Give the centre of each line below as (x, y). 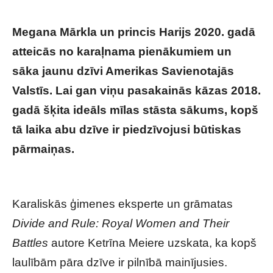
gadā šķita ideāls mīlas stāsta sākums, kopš (135, 110)
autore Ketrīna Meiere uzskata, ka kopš (152, 243)
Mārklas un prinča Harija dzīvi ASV (102, 168)
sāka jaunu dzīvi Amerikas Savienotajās (123, 71)
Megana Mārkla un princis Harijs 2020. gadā (134, 32)
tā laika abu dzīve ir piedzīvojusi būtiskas (127, 129)
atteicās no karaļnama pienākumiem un (122, 51)
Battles (30, 243)
